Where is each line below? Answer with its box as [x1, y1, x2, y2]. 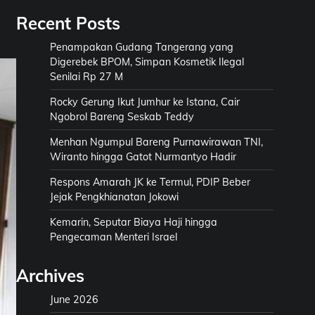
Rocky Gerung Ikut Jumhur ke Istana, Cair [50, 96, 240, 108]
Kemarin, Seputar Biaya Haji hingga [50, 216, 217, 229]
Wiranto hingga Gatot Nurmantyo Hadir [50, 150, 236, 163]
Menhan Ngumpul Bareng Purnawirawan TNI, [50, 136, 263, 148]
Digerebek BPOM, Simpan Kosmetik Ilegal [50, 56, 244, 68]
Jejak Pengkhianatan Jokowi [50, 191, 179, 203]
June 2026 [50, 293, 98, 306]
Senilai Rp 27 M [50, 70, 123, 83]
